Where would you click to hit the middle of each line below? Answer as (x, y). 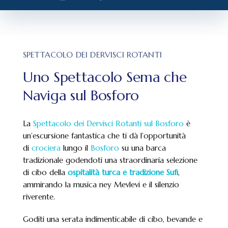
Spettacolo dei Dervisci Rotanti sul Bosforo (108, 123)
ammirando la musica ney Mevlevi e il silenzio (101, 184)
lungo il (76, 148)
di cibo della (45, 172)
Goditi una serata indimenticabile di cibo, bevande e (113, 219)
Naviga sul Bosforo (81, 95)
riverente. (39, 197)
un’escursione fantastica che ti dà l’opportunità (104, 136)
